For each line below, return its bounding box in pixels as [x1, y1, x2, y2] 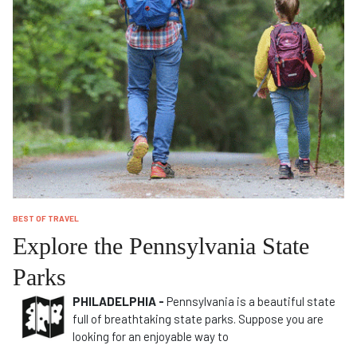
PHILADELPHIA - [73, 294, 164, 308]
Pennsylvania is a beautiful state [164, 294, 335, 308]
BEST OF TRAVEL [13, 214, 79, 223]
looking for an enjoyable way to [73, 329, 229, 343]
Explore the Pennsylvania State [13, 233, 309, 259]
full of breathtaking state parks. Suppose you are [73, 312, 324, 326]
